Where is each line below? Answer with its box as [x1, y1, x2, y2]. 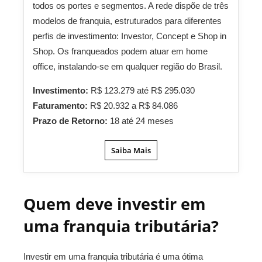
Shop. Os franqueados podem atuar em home [33, 46, 208, 56]
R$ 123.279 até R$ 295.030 [91, 85, 195, 95]
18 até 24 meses [110, 116, 174, 126]
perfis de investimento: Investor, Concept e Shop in [33, 31, 226, 41]
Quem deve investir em [23, 193, 206, 215]
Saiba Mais [111, 145, 151, 156]
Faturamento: [33, 101, 90, 111]
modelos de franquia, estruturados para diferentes [33, 16, 222, 26]
